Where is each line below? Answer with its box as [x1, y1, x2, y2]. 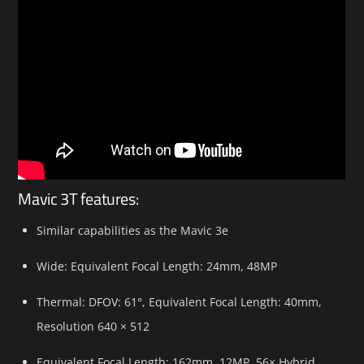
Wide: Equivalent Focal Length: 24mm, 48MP [36, 258, 280, 274]
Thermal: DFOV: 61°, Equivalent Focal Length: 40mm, [36, 293, 322, 310]
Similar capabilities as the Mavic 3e [36, 222, 232, 238]
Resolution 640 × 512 [36, 318, 153, 334]
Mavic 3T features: [18, 185, 139, 211]
